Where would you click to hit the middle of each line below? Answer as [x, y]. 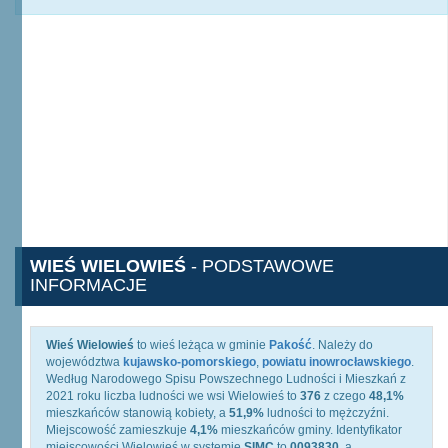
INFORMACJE [88, 285]
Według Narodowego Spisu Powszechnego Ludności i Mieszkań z [226, 379]
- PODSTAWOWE [260, 266]
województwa [84, 362]
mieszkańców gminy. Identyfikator [310, 430]
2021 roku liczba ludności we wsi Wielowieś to [173, 396]
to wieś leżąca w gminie [201, 345]
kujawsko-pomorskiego [189, 362]
